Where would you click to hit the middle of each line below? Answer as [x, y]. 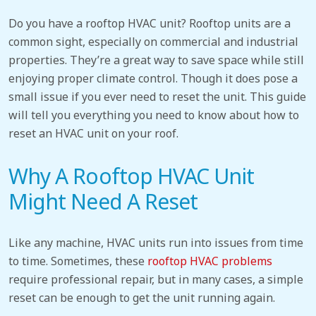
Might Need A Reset [103, 202]
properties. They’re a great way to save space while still [156, 60]
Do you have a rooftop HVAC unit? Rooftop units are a [150, 24]
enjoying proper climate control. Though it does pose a [153, 79]
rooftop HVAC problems [210, 261]
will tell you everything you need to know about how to [154, 115]
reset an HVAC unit [59, 134]
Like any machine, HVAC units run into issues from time [156, 242]
